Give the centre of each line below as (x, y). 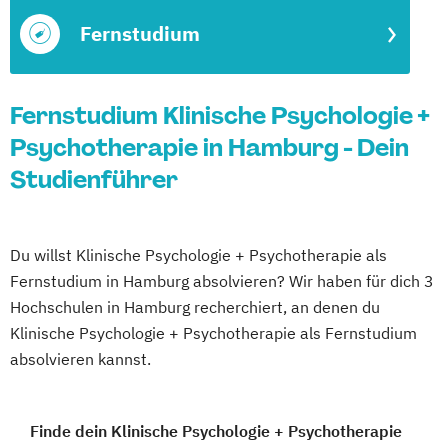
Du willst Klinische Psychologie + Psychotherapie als (198, 255)
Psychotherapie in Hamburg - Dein (209, 147)
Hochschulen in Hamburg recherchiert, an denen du (195, 307)
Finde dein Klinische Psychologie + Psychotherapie (216, 431)
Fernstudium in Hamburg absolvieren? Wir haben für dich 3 (222, 281)
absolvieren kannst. (80, 359)
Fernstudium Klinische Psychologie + (219, 115)
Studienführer (94, 179)
